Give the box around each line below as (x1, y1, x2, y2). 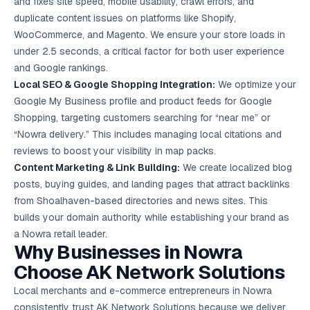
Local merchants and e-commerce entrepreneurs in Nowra (14, 284, 272, 297)
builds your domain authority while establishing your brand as (14, 211, 289, 224)
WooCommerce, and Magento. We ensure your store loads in (14, 28, 285, 41)
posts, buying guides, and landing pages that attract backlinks (14, 178, 290, 190)
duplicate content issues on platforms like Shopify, (14, 12, 236, 24)
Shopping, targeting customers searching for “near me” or (14, 111, 271, 124)
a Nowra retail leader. (14, 228, 107, 240)
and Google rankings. (14, 62, 108, 74)
